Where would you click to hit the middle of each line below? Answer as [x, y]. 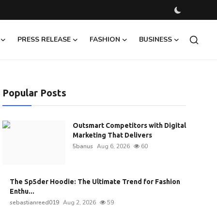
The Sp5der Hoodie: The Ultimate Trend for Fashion [95, 182]
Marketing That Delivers [112, 135]
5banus [83, 146]
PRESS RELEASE [44, 39]
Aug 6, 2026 [113, 146]
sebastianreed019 [34, 202]
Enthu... [22, 191]
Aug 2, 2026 [79, 202]
